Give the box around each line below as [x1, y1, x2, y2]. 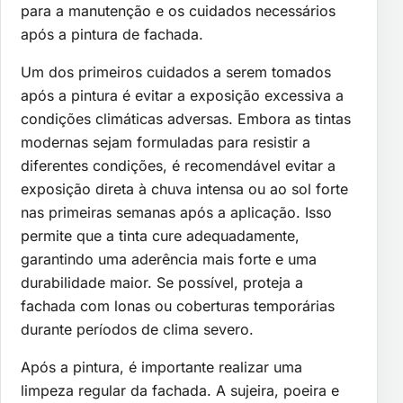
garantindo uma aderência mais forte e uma [21, 249, 317, 268]
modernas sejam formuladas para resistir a [21, 132, 310, 151]
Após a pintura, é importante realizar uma [21, 357, 302, 376]
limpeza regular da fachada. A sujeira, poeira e [21, 381, 339, 399]
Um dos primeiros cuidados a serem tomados [21, 62, 331, 81]
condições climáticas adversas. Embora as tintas [21, 109, 351, 128]
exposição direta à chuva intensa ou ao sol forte [21, 179, 348, 198]
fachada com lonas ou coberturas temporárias [21, 296, 335, 315]
